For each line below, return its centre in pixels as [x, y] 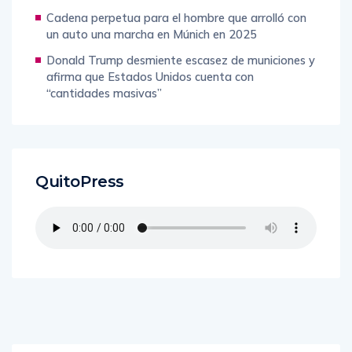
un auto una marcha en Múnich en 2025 [152, 34]
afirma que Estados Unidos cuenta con [150, 77]
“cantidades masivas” [104, 93]
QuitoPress [80, 181]
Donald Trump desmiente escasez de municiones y [181, 60]
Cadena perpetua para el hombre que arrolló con [176, 18]
